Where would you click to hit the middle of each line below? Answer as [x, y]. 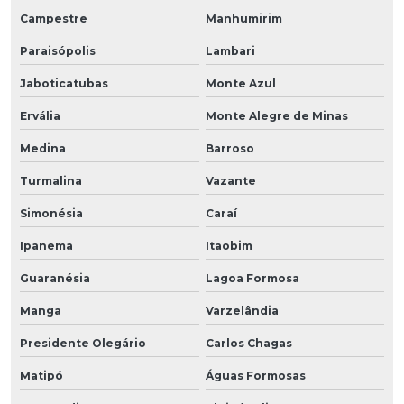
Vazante [230, 180]
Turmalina [51, 180]
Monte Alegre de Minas [276, 115]
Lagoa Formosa [252, 278]
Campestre [54, 18]
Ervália [40, 115]
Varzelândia [242, 310]
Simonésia [51, 213]
